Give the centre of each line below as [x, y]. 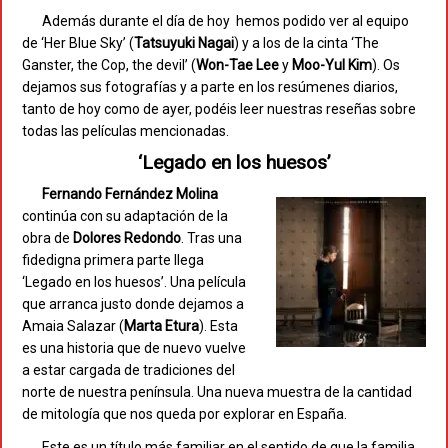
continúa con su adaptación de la [125, 216]
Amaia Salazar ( [73, 326]
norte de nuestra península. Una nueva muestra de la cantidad [217, 392]
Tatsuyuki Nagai [184, 43]
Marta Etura [161, 326]
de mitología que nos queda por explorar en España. [184, 414]
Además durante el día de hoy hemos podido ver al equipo [225, 21]
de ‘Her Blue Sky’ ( [78, 43]
